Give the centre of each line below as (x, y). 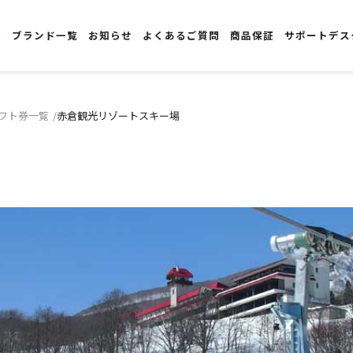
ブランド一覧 (45, 35)
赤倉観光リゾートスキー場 (118, 115)
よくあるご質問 (182, 35)
